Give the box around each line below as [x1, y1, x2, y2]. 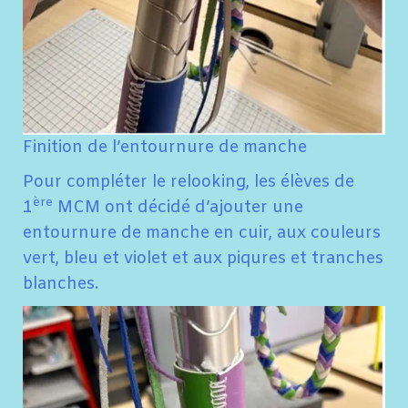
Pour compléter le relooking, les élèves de [23, 171, 354, 194]
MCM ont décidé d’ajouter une [53, 197, 303, 219]
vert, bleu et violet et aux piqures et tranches [23, 248, 383, 270]
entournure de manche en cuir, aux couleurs [23, 222, 381, 245]
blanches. [23, 273, 98, 296]
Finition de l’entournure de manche [23, 137, 307, 159]
